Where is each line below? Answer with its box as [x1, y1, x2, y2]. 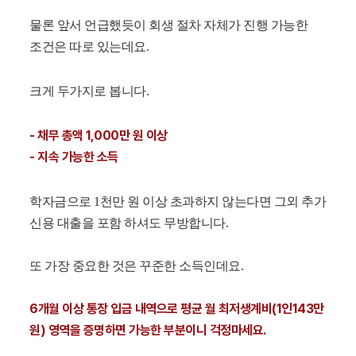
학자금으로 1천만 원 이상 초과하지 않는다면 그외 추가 [29, 195, 327, 209]
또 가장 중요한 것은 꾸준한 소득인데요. [29, 259, 244, 273]
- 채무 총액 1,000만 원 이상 [29, 128, 168, 144]
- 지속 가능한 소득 [29, 149, 118, 165]
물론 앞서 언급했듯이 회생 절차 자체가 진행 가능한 [29, 18, 308, 33]
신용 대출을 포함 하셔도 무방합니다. [29, 216, 229, 230]
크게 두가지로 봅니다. [29, 84, 149, 99]
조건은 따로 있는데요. [29, 40, 149, 54]
